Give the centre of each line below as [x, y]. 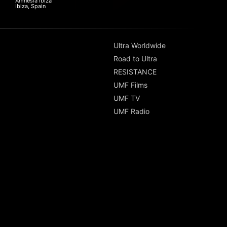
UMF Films [130, 85]
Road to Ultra [135, 59]
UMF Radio [131, 111]
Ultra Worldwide [140, 46]
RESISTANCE [135, 72]
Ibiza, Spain [30, 6]
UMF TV [127, 98]
